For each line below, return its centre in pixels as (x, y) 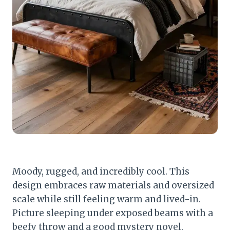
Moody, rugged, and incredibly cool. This (101, 171)
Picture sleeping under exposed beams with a (113, 213)
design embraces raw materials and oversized (113, 185)
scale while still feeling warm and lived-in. (107, 199)
